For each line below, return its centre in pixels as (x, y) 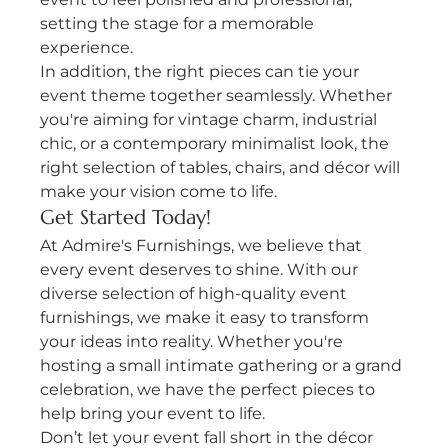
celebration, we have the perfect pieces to (210, 390)
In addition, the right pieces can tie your (202, 72)
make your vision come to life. (159, 192)
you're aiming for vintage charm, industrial (211, 120)
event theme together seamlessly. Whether (218, 96)
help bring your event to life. (153, 414)
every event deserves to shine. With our (201, 270)
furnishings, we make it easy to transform (207, 318)
